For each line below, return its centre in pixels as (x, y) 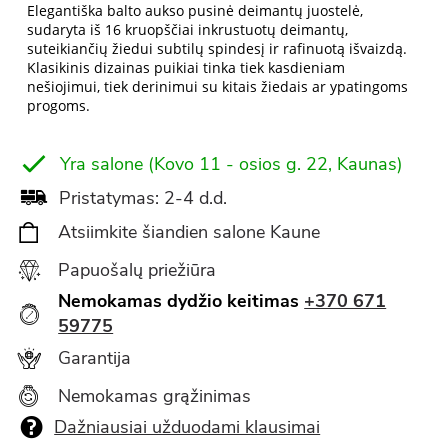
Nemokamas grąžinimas (155, 395)
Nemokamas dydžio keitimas (181, 301)
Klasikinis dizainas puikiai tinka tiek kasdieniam (186, 67)
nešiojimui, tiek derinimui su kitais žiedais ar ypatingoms (218, 86)
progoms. (59, 105)
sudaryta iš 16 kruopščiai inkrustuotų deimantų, (188, 29)
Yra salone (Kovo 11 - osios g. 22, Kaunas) (232, 163)
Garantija (95, 357)
